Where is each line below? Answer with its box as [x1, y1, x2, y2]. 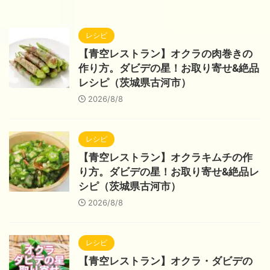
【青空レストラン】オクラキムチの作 [78, 151, 253, 164]
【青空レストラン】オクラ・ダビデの [78, 255, 253, 268]
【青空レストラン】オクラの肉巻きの [78, 48, 253, 60]
